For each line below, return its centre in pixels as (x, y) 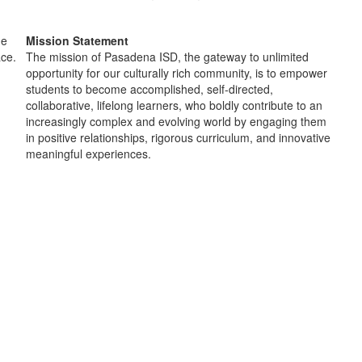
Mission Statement (77, 40)
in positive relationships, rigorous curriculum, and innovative (178, 137)
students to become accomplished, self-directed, (149, 88)
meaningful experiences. (88, 153)
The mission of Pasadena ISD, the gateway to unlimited (167, 56)
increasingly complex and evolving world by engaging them (176, 121)
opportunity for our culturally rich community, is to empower (176, 72)
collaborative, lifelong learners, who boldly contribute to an (174, 105)
